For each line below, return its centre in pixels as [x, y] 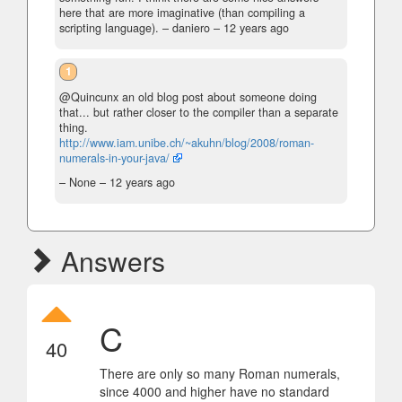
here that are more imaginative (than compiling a [182, 12]
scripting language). [109, 27]
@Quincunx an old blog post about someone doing [188, 96]
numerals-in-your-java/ [114, 157]
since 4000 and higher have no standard [214, 391]
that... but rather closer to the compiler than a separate [199, 112]
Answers [109, 260]
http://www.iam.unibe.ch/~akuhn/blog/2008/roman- [187, 142]
